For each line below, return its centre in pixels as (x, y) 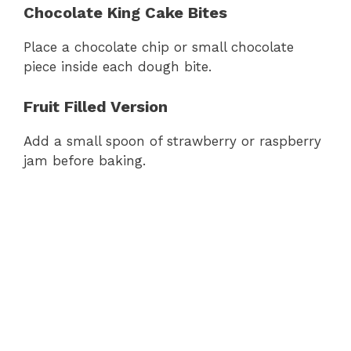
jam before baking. (85, 160)
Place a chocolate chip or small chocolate (159, 47)
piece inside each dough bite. (118, 67)
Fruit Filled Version (96, 106)
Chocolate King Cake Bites (125, 13)
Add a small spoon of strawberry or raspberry (172, 141)
